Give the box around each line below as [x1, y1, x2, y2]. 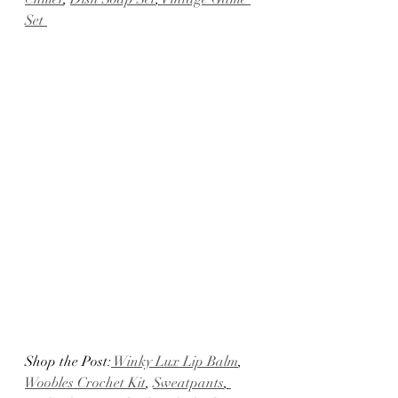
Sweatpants [153, 373, 224, 392]
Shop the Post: [25, 352, 111, 370]
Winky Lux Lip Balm [111, 352, 238, 370]
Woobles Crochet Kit [25, 373, 146, 392]
